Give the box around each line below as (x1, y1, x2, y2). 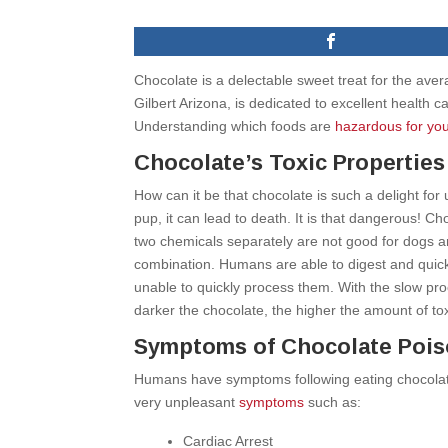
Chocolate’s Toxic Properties (134, 150, 446, 175)
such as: (304, 394, 362, 410)
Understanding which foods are (134, 118, 336, 134)
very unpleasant (134, 394, 240, 410)
